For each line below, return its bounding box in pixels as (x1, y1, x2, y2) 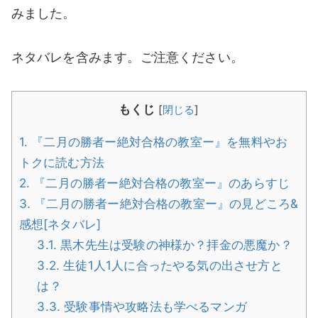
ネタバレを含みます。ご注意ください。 (11, 50, 243, 65)
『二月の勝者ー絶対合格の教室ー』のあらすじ (30, 175, 290, 190)
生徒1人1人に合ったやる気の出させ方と (60, 257, 283, 273)
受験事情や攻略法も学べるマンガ (60, 298, 248, 314)
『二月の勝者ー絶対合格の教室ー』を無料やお (28, 133, 288, 149)
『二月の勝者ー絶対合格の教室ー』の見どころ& (31, 195, 299, 211)
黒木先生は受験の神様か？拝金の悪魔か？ (57, 236, 292, 252)
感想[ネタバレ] (18, 216, 102, 231)
